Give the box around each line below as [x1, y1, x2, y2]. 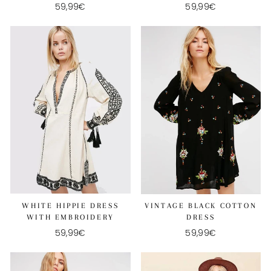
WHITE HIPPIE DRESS [22, 201, 119, 210]
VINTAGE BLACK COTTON [145, 201, 257, 210]
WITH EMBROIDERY [26, 212, 114, 221]
